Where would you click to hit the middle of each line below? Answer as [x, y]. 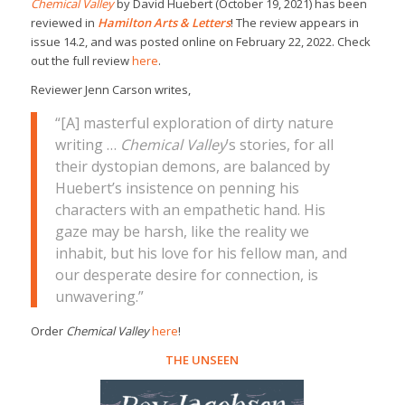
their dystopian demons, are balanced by [192, 167]
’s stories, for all [279, 145]
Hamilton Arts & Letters [164, 23]
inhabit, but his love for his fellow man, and [201, 254]
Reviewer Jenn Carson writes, [110, 90]
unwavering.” [99, 297]
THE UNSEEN [202, 360]
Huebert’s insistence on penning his [177, 188]
